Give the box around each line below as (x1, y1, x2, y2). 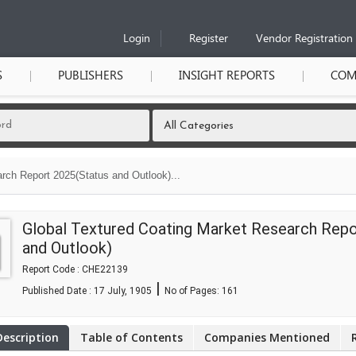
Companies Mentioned (204, 330, 330, 345)
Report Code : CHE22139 (22, 264, 128, 275)
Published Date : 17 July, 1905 (22, 285, 152, 296)
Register (189, 32, 228, 47)
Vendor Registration (256, 32, 353, 47)
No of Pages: (164, 285, 222, 296)
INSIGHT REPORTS (179, 68, 275, 84)
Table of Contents (80, 330, 183, 345)
